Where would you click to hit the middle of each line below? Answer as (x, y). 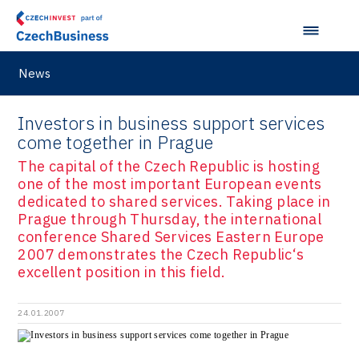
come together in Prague (116, 143)
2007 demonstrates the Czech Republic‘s (161, 254)
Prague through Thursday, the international (170, 219)
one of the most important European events (170, 184)
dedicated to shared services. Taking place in (174, 201)
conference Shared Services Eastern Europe (171, 236)
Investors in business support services (171, 123)
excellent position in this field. (122, 272)
